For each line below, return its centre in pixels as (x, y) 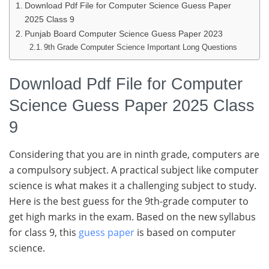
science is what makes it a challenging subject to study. (133, 186)
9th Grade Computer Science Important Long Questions (141, 47)
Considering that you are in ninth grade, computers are (134, 155)
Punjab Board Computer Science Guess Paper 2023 (123, 33)
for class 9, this (44, 233)
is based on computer (185, 233)
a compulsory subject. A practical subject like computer (134, 170)
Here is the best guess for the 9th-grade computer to (129, 201)
